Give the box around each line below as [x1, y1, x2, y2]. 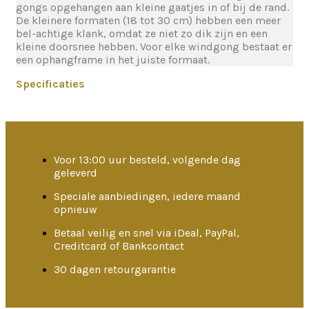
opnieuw [54, 203, 97, 216]
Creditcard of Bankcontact [54, 239, 184, 252]
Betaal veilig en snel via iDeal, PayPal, [54, 226, 239, 239]
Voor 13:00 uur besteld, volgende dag [54, 153, 241, 166]
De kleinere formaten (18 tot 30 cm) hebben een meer [16, 14, 281, 27]
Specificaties [16, 77, 85, 90]
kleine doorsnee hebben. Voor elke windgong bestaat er [16, 40, 292, 53]
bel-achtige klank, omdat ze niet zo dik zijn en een [16, 27, 268, 40]
